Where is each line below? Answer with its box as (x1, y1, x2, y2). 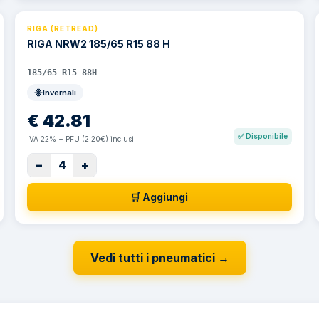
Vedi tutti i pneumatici (90, 251, 215, 265)
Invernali (43, 88, 77, 98)
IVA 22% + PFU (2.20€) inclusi (27, 135, 135, 143)
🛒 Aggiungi (130, 191, 189, 203)
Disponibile (245, 132, 288, 140)
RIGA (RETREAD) (27, 24, 99, 33)
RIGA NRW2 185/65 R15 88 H (27, 38, 171, 50)
